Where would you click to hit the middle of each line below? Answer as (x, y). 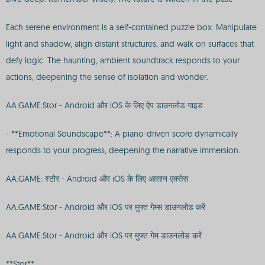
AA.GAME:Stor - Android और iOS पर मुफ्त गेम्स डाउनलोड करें (106, 207)
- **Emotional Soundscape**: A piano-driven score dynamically (122, 134)
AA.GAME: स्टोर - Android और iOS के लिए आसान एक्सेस (97, 179)
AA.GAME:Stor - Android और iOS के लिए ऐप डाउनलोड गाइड (104, 105)
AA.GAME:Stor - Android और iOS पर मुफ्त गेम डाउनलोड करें (104, 235)
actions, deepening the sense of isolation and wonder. (107, 77)
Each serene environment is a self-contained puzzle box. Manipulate (131, 27)
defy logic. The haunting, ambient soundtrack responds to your (123, 60)
